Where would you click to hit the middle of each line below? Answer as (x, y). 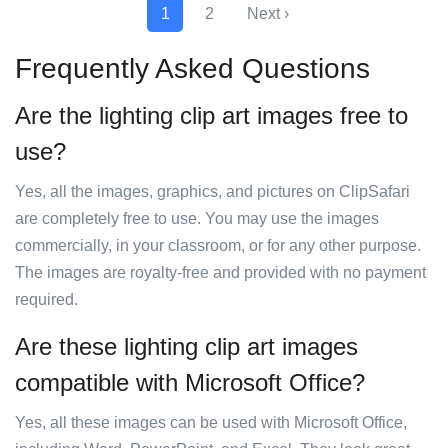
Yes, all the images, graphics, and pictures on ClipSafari (212, 191)
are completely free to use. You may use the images (197, 218)
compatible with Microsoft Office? (190, 382)
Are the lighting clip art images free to (211, 115)
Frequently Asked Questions (192, 68)
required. (46, 299)
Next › (268, 13)
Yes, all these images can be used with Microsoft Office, (211, 422)
